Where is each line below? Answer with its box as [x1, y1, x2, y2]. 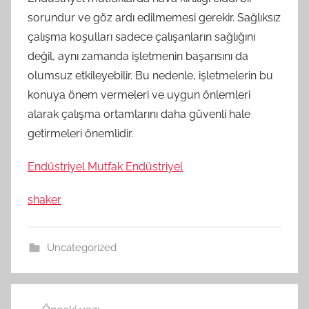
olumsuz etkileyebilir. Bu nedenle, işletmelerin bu [28, 68, 273, 82]
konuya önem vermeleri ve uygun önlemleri [28, 88, 250, 101]
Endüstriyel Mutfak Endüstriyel [28, 159, 183, 173]
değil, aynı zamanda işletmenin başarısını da [28, 49, 248, 63]
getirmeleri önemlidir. [28, 126, 133, 140]
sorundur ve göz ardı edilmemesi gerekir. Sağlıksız [28, 10, 281, 24]
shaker [28, 192, 61, 206]
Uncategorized [46, 241, 117, 254]
